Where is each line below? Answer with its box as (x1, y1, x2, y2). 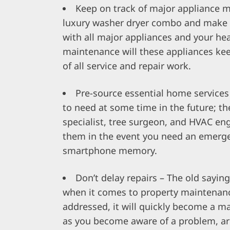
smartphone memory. (63, 144, 157, 157)
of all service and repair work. (63, 60, 191, 72)
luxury (63, 16, 92, 29)
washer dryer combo (92, 16, 182, 29)
